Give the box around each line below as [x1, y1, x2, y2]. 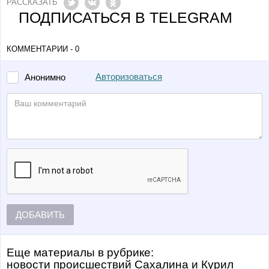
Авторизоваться [95, 72, 162, 82]
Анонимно [25, 72, 65, 82]
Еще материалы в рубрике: [7, 246, 154, 259]
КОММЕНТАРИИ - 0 [7, 44, 79, 53]
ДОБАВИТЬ [16, 210, 65, 220]
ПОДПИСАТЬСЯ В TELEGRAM [19, 8, 232, 26]
